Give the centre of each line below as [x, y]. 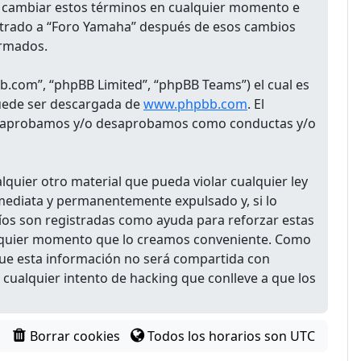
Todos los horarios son [218, 336]
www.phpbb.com [195, 104]
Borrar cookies [75, 336]
